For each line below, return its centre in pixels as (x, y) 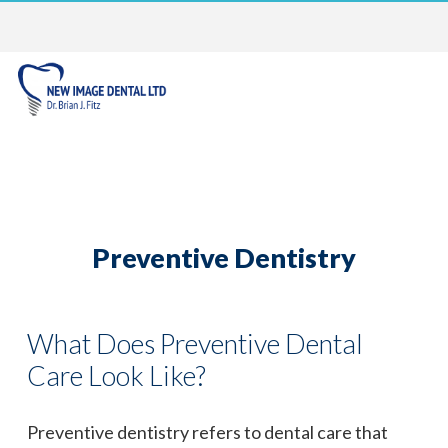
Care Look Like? (116, 375)
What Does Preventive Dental (195, 343)
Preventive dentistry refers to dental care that (207, 431)
